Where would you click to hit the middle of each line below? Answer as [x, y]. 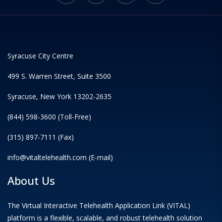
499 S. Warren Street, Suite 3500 [59, 76]
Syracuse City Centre [40, 56]
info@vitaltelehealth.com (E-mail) [60, 158]
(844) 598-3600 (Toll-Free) [49, 117]
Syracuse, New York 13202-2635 [59, 97]
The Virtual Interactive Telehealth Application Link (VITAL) [99, 206]
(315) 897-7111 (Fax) [41, 137]
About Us [31, 181]
